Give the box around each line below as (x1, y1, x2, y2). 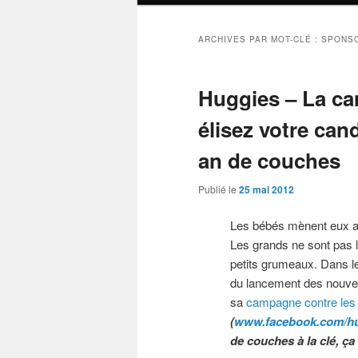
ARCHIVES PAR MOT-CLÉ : (198, 34, 321, 46)
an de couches (198, 145, 340, 176)
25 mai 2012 (239, 182, 294, 197)
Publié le (198, 182, 239, 197)
